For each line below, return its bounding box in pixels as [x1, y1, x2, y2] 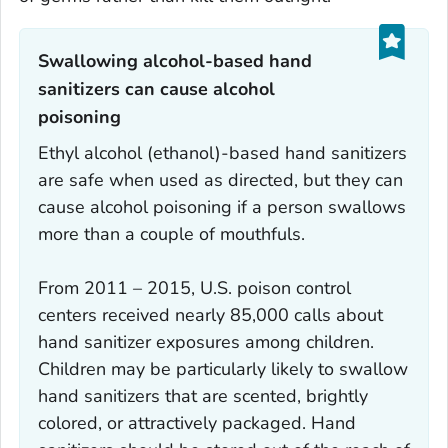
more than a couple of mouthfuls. [38, 221, 305, 246]
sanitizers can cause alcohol [38, 76, 275, 101]
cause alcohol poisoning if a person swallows [38, 194, 406, 219]
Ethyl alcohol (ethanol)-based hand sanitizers [38, 140, 407, 165]
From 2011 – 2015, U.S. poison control [38, 275, 351, 300]
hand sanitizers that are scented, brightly [38, 383, 368, 408]
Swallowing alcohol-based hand [38, 48, 312, 73]
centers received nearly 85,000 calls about [38, 302, 383, 327]
